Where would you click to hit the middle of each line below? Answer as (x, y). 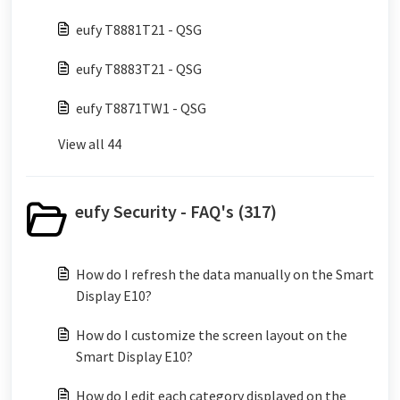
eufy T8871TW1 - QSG (141, 108)
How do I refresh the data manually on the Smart (225, 274)
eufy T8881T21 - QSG (139, 29)
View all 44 (90, 144)
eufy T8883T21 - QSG (139, 69)
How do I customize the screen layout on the (212, 335)
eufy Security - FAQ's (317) (176, 211)
